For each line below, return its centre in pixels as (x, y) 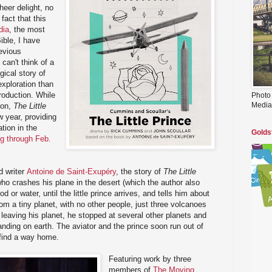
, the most (27, 29)
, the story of (140, 171)
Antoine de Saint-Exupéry (71, 171)
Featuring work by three (150, 259)
